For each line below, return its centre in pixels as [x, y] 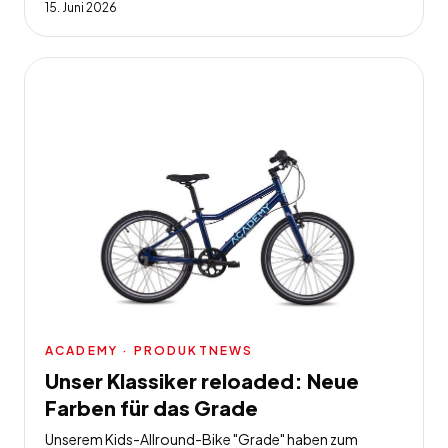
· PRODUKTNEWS [186, 350]
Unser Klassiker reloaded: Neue [202, 380]
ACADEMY [82, 350]
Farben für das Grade [151, 407]
